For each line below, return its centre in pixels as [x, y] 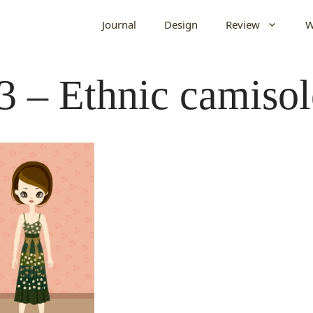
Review [243, 24]
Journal [119, 24]
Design [181, 24]
